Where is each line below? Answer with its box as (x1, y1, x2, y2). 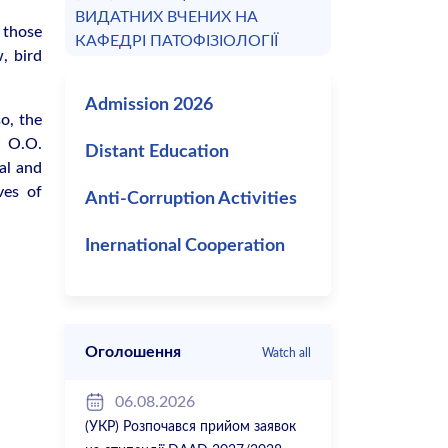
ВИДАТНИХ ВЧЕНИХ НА (74, 9, 258, 26)
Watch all (261, 347, 311, 360)
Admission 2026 (84, 96, 213, 115)
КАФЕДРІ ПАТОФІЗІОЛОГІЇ (74, 33, 278, 50)
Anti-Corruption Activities (84, 190, 297, 209)
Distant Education (84, 143, 229, 162)
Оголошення (84, 344, 181, 361)
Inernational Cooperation (84, 237, 285, 256)
